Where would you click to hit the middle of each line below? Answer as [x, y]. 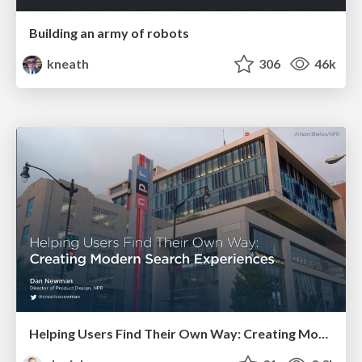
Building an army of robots [109, 33]
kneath [67, 64]
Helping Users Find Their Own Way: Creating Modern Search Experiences [323, 334]
